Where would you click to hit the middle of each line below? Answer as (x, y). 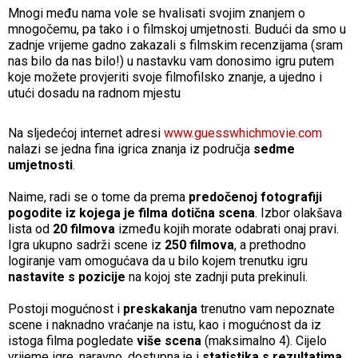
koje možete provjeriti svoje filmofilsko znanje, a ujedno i (165, 77)
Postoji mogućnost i (66, 308)
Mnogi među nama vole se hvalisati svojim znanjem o (157, 13)
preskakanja (160, 308)
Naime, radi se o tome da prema (98, 197)
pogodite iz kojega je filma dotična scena (131, 213)
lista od (30, 229)
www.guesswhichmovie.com (243, 133)
